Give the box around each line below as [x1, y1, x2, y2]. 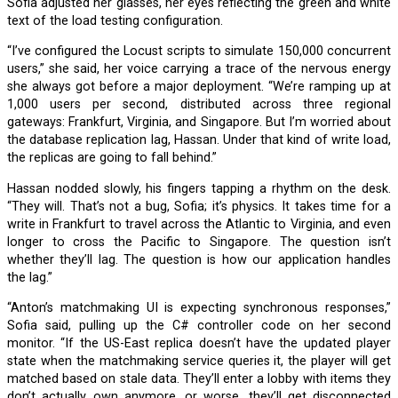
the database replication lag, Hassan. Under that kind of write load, [7, 132, 391, 148]
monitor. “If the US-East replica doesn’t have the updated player [7, 336, 391, 352]
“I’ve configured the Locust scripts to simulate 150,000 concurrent [7, 44, 18, 60]
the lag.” [7, 269, 52, 285]
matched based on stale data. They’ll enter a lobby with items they [7, 371, 391, 387]
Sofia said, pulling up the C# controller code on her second [7, 318, 391, 334]
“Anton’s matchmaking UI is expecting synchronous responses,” [7, 300, 20, 316]
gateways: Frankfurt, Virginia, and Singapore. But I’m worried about [7, 115, 391, 131]
